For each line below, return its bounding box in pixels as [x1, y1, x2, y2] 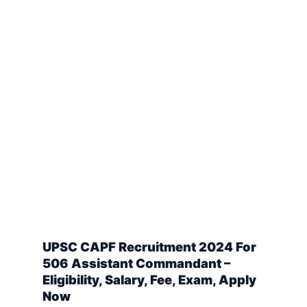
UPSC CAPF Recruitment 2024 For [42, 239, 256, 255]
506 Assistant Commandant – [42, 256, 230, 271]
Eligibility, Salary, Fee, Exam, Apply [42, 272, 256, 288]
